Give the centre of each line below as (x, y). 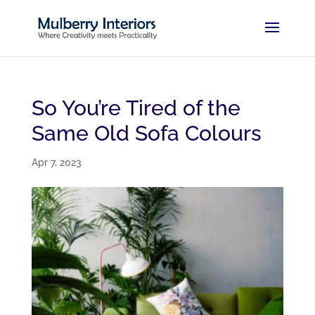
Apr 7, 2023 (56, 162)
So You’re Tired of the (136, 108)
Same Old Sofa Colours (146, 133)
